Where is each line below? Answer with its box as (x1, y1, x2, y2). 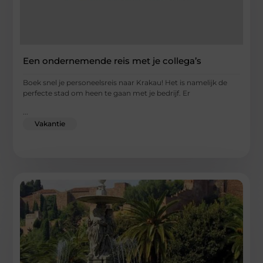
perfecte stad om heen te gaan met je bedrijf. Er (23, 88, 191, 97)
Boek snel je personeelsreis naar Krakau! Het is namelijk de (23, 77, 228, 87)
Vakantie (35, 119, 66, 129)
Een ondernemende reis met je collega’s (23, 55, 202, 66)
